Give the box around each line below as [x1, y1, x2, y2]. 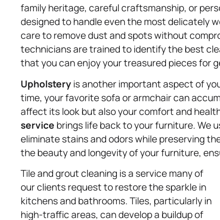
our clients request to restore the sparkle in [21, 181, 206, 194]
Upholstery [21, 77, 71, 90]
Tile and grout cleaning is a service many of [21, 167, 203, 180]
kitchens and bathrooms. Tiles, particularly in [21, 194, 212, 208]
